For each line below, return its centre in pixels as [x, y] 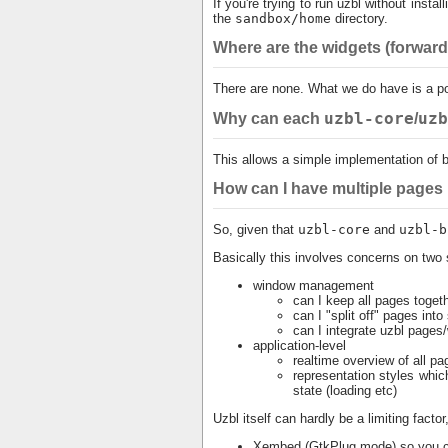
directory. [359, 18]
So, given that [255, 229]
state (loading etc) [344, 390]
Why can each [268, 118]
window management [313, 285]
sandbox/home [282, 18]
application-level [299, 345]
